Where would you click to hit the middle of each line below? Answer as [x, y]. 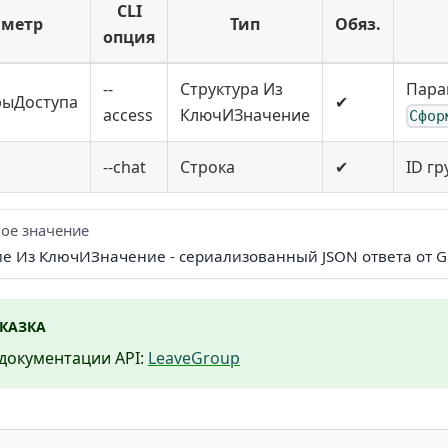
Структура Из [231, 89]
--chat [124, 167]
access [128, 115]
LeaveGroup [194, 358]
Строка [207, 167]
